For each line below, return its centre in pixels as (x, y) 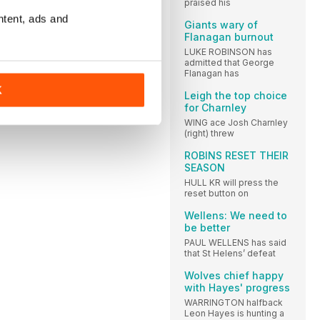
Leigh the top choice (236, 95)
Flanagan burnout (229, 36)
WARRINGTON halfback (234, 302)
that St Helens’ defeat (230, 253)
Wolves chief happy (234, 275)
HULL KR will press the (231, 182)
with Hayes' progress (237, 287)
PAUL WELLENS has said (235, 242)
